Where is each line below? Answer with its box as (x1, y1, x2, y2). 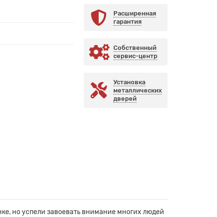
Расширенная (113, 10, 156, 17)
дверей (113, 95, 137, 103)
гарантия (113, 18, 141, 26)
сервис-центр (113, 52, 157, 60)
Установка (113, 78, 145, 86)
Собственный (113, 44, 156, 52)
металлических (113, 87, 162, 94)
